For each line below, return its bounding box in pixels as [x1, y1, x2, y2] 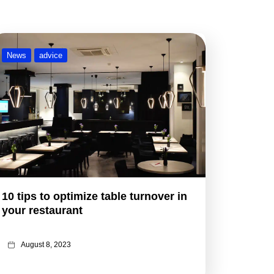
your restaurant [1, 204, 88, 217]
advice [39, 51, 62, 61]
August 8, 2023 [20, 240, 71, 250]
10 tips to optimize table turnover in [1, 190, 187, 202]
